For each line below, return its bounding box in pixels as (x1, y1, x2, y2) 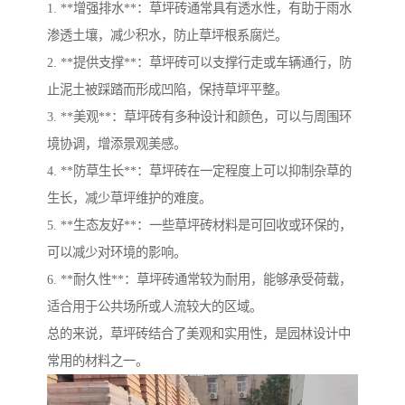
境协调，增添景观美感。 (47, 137, 186, 152)
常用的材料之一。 (47, 353, 148, 369)
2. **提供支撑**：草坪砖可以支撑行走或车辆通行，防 (47, 55, 352, 71)
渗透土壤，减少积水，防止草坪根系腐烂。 (47, 28, 287, 43)
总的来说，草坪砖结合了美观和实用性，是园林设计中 (47, 326, 351, 342)
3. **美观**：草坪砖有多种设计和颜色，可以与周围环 (47, 109, 352, 125)
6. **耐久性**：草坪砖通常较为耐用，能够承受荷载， (47, 272, 352, 287)
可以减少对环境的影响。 (47, 245, 186, 260)
